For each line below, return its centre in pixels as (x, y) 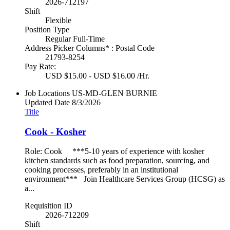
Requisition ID (49, 206)
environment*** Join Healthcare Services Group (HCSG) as (125, 179)
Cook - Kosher (55, 131)
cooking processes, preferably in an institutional (101, 170)
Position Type (47, 30)
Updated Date (47, 102)
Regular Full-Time (75, 39)
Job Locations (47, 93)
